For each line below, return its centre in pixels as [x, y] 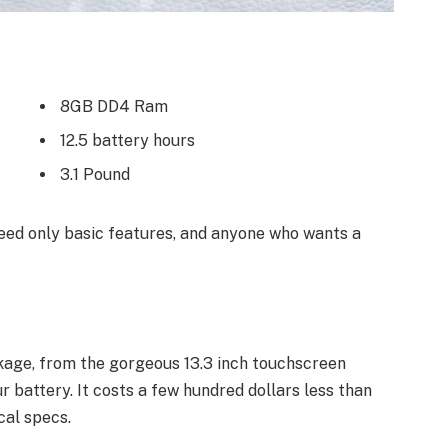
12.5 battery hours [127, 141]
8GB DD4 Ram [114, 107]
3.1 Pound [95, 175]
